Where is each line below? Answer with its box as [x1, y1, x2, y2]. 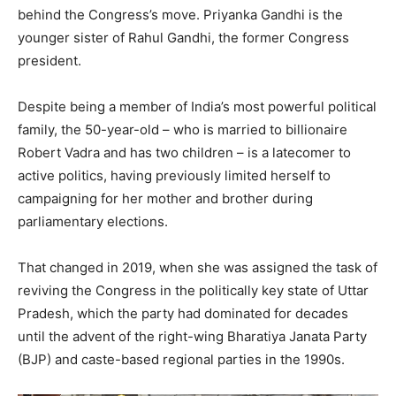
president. [18, 51, 81, 69]
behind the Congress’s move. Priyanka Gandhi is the [18, 5, 343, 23]
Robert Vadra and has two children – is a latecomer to [18, 143, 351, 161]
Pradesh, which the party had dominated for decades [18, 304, 348, 322]
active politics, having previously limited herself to [18, 166, 331, 184]
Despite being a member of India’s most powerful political [18, 97, 377, 115]
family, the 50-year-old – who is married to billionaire [18, 120, 347, 138]
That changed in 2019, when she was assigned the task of [18, 258, 377, 276]
